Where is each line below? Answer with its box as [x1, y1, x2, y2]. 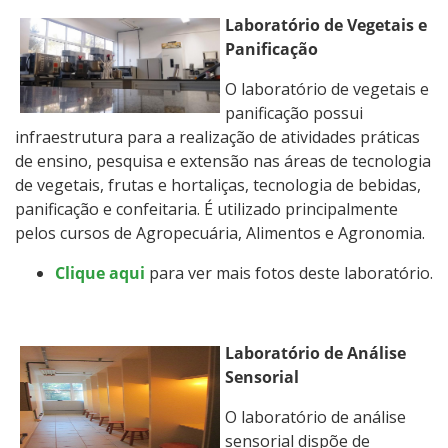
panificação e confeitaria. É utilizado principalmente [15, 197, 398, 220]
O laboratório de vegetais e [225, 77, 429, 100]
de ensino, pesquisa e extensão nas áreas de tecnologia [15, 149, 431, 172]
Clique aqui [55, 261, 145, 284]
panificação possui [225, 101, 363, 124]
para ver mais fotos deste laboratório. [145, 261, 433, 284]
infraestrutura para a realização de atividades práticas [15, 125, 420, 148]
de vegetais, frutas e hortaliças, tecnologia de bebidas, [15, 173, 421, 196]
